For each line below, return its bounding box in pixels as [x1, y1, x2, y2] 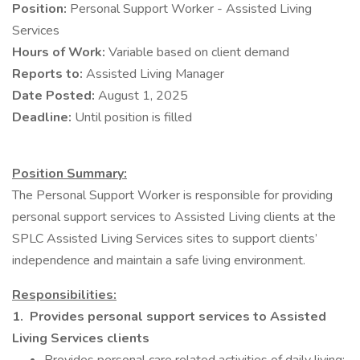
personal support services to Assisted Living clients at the [12, 208, 336, 226]
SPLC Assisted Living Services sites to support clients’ [12, 230, 317, 247]
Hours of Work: [12, 43, 108, 61]
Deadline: [12, 108, 75, 126]
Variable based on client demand [108, 43, 289, 61]
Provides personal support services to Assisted [27, 308, 326, 325]
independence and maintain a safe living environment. [12, 252, 309, 269]
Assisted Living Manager [86, 65, 224, 83]
